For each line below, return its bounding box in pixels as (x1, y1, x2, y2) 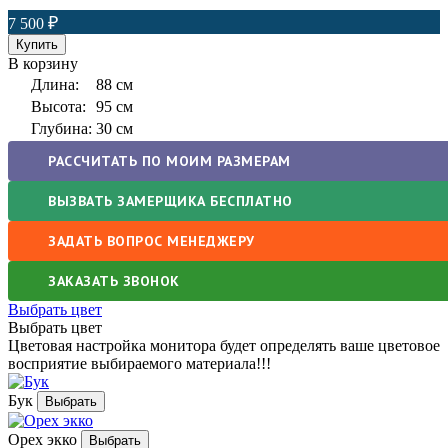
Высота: (31, 97, 86, 115)
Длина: (31, 75, 79, 93)
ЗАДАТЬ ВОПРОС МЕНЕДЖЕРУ (48, 231, 255, 250)
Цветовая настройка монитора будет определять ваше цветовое (8, 336, 440, 354)
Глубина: (31, 119, 92, 137)
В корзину (8, 54, 78, 72)
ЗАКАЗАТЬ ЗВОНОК (48, 271, 180, 290)
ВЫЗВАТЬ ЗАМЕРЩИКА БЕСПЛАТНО (48, 191, 293, 210)
